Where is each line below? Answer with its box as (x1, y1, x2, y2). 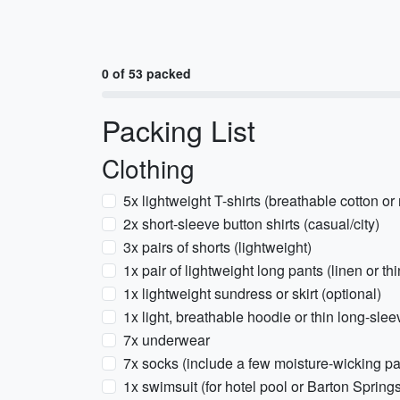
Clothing (102, 150, 195, 186)
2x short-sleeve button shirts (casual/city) (123, 213, 379, 234)
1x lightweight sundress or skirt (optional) (123, 283, 381, 304)
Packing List (102, 109, 255, 150)
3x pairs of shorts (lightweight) (123, 237, 312, 257)
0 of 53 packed (102, 64, 191, 82)
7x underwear (123, 329, 210, 350)
